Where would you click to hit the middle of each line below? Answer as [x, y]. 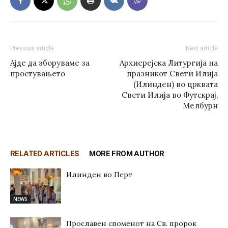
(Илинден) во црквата [176, 84]
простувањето [38, 74]
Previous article [32, 48]
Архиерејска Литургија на [169, 63]
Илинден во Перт [99, 175]
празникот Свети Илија [172, 74]
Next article [202, 48]
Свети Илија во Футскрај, [170, 95]
